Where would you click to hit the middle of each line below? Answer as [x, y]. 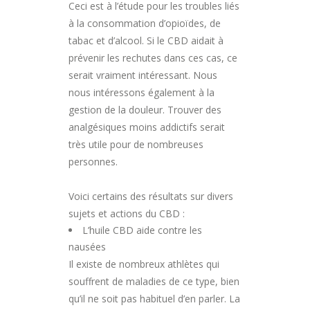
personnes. [93, 161]
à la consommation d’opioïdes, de [145, 23]
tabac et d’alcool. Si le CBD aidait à [146, 40]
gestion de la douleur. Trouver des [145, 109]
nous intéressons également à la [142, 92]
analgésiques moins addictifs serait [147, 127]
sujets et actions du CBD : [127, 213]
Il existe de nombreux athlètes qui [144, 264]
